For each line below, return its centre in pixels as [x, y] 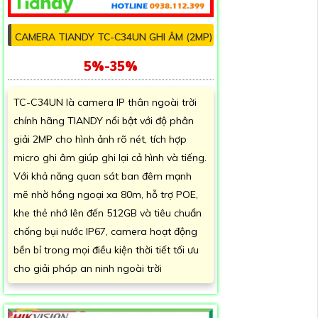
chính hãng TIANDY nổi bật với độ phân [104, 120]
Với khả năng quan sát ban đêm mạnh [103, 176]
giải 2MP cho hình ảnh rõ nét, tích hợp [100, 139]
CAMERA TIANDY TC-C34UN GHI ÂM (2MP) [114, 37]
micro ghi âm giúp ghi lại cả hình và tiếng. [110, 157]
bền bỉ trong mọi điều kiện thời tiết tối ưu [106, 250]
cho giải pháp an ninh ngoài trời [88, 268]
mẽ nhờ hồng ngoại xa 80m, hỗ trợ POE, [106, 194]
